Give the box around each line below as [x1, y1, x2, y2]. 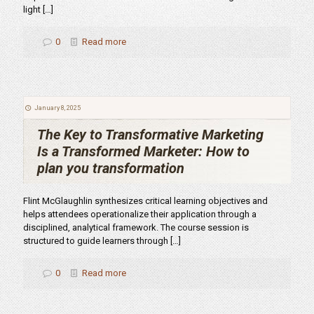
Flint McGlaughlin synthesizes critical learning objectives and [23, 196, 268, 206]
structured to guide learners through [23, 235, 168, 246]
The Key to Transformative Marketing [37, 126, 264, 143]
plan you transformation [37, 160, 184, 177]
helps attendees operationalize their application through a [23, 209, 257, 219]
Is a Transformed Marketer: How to [37, 143, 250, 160]
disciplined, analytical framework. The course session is [23, 222, 249, 233]
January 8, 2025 [34, 104, 81, 111]
